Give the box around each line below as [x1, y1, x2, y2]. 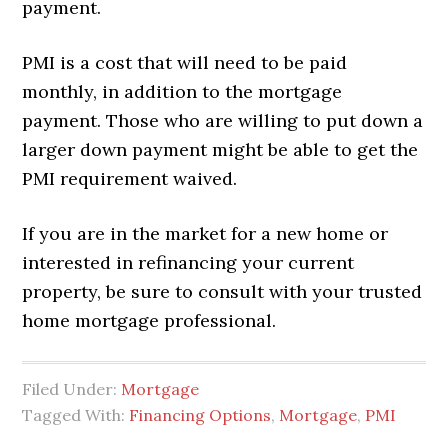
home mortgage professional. [22, 308, 277, 332]
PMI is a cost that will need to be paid [22, 50, 348, 74]
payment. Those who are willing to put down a [22, 108, 424, 132]
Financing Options [129, 404, 272, 425]
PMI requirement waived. [22, 166, 238, 190]
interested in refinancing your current [22, 250, 355, 274]
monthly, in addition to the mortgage [22, 79, 343, 103]
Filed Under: [22, 378, 122, 399]
